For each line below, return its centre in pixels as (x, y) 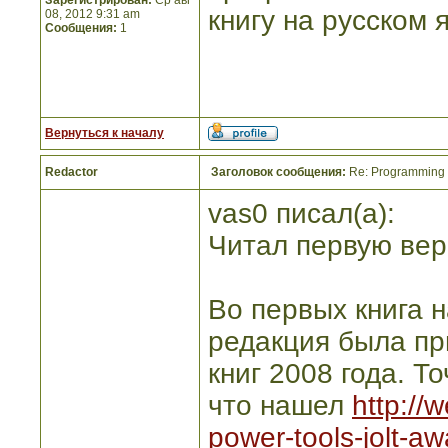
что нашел (280, 405)
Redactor (71, 172)
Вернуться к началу (104, 133)
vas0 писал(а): (301, 213)
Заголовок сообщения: (278, 172)
